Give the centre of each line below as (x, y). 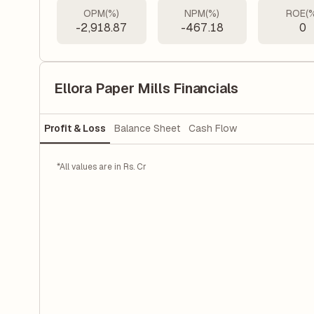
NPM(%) (202, 13)
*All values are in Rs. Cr (102, 167)
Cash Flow (213, 129)
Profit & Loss (75, 129)
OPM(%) (102, 13)
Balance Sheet (147, 129)
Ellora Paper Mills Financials (146, 88)
